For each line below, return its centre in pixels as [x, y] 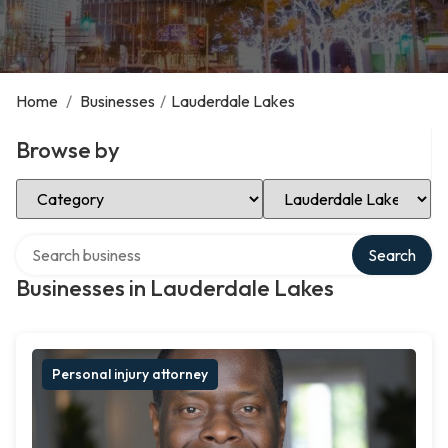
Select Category [72, 186]
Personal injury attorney [130, 374]
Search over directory [89, 242]
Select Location [316, 186]
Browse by [68, 150]
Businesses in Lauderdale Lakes [175, 288]
